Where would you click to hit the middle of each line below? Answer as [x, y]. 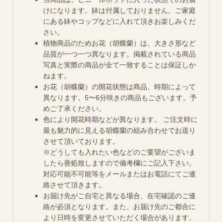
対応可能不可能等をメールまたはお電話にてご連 [120, 174]
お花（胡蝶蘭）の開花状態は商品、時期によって [120, 87]
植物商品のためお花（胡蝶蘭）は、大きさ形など [120, 43]
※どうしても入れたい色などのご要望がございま [120, 152]
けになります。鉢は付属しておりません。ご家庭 [120, 11]
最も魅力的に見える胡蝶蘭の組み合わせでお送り [120, 131]
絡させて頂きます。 [75, 185]
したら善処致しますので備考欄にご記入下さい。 [120, 163]
